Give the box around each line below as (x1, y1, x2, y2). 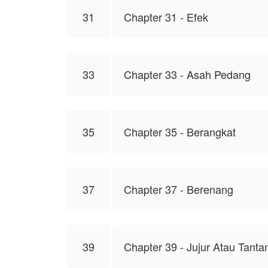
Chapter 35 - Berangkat (124, 124, 236, 139)
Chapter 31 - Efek (124, 9, 208, 25)
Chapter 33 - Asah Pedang (124, 66, 251, 82)
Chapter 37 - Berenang (124, 181, 233, 197)
